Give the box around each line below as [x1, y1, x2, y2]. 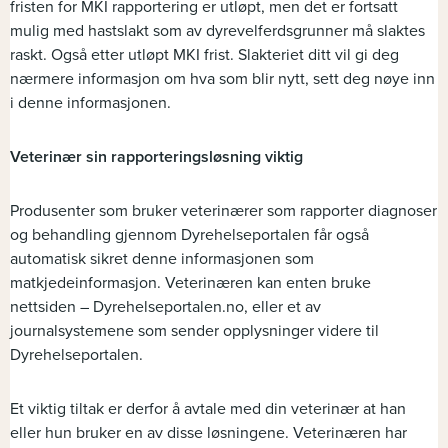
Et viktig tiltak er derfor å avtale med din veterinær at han [10, 399, 406, 420]
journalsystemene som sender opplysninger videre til [10, 321, 379, 342]
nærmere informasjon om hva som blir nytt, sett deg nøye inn [10, 69, 435, 90]
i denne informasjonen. [10, 93, 171, 114]
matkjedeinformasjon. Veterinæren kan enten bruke [10, 273, 371, 294]
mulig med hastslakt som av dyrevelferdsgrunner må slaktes [10, 21, 425, 42]
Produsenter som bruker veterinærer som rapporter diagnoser [10, 201, 437, 222]
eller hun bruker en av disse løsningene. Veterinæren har [10, 423, 407, 444]
